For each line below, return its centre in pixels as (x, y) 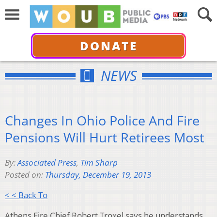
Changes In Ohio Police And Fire (102, 120)
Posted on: (25, 175)
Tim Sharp (99, 163)
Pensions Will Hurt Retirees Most (105, 137)
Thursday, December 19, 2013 (98, 175)
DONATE (108, 46)
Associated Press (47, 163)
